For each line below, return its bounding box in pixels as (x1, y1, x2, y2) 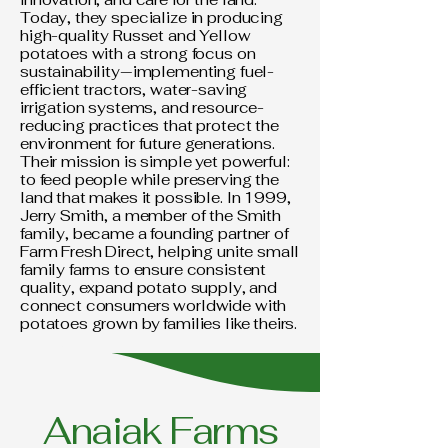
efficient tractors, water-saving (20, 80, 248, 99)
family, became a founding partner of (20, 224, 289, 243)
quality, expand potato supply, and (20, 278, 277, 297)
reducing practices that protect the (20, 116, 279, 135)
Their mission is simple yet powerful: (20, 152, 290, 171)
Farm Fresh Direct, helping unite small (20, 242, 300, 261)
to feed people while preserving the (20, 170, 279, 189)
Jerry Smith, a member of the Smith (20, 206, 281, 225)
